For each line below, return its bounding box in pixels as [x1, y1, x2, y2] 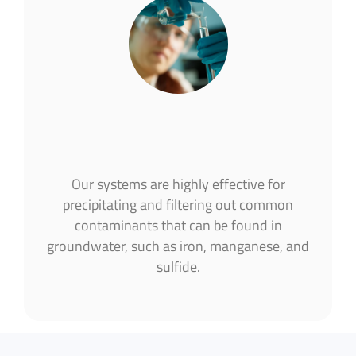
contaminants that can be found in [74, 215, 282, 237]
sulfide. [156, 256, 200, 278]
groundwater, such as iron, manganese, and [47, 235, 309, 257]
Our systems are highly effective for [71, 173, 285, 195]
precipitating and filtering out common [63, 194, 293, 216]
